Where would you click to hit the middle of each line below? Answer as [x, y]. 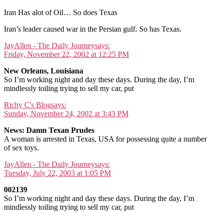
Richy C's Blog [27, 105]
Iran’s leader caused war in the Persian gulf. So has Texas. [93, 29]
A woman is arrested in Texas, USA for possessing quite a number [105, 139]
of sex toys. [21, 148]
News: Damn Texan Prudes [49, 130]
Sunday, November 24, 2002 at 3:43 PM [66, 114]
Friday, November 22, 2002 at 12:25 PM [66, 54]
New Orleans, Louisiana [44, 71]
